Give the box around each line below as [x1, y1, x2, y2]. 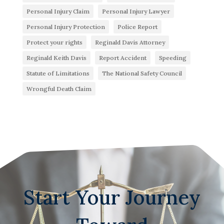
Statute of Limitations [26, 69, 89, 77]
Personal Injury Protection [26, 23, 105, 31]
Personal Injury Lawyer [101, 7, 170, 15]
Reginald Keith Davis [26, 54, 86, 62]
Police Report [117, 23, 157, 31]
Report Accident [98, 54, 146, 62]
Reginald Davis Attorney [94, 38, 165, 46]
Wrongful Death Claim [26, 85, 91, 93]
